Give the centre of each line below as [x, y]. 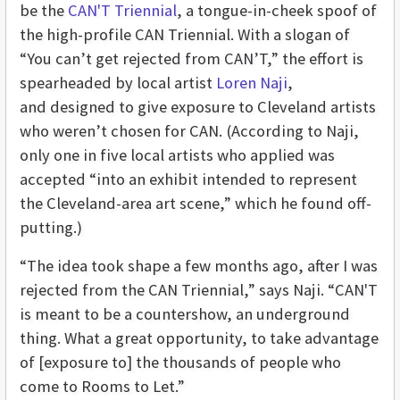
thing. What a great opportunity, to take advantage [199, 337]
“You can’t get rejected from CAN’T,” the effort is [192, 58]
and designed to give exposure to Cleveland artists [198, 106]
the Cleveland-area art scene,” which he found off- [196, 203]
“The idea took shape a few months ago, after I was [199, 265]
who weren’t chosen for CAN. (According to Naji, [189, 130]
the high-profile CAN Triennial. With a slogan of [185, 34]
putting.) [51, 227]
